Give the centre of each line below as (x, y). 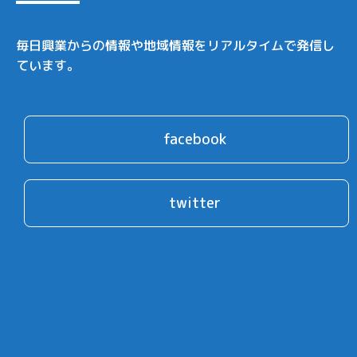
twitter (194, 203)
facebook (194, 139)
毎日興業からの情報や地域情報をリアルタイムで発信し (175, 45)
